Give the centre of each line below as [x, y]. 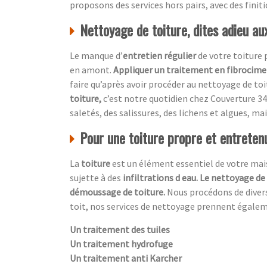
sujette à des [96, 177]
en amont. [91, 69]
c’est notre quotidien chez [156, 98]
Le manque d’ [96, 55]
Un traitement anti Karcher [126, 258]
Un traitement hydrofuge [121, 243]
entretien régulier [160, 55]
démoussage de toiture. [118, 192]
